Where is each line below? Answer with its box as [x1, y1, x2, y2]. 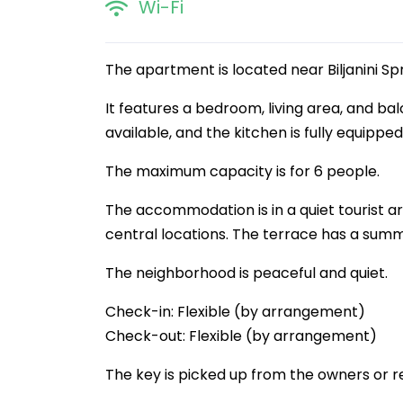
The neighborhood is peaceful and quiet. [105, 263, 388, 283]
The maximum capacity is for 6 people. [105, 161, 380, 182]
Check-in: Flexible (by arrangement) [105, 301, 365, 322]
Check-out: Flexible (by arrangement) [105, 326, 377, 346]
